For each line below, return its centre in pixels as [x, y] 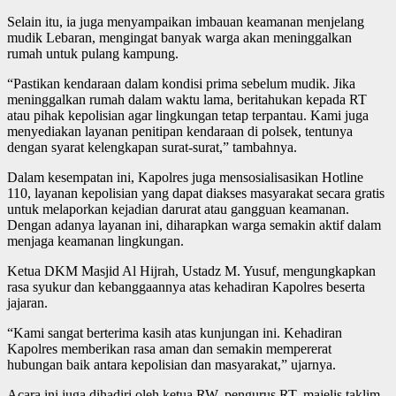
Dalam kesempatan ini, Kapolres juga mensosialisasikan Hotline [185, 178]
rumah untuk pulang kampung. [93, 54]
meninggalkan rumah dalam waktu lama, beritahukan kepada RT [187, 100]
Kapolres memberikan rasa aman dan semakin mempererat [169, 349]
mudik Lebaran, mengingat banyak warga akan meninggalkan [179, 38]
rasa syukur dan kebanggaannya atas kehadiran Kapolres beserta [186, 287]
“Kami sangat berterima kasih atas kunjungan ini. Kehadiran [175, 333]
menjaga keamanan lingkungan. [95, 241]
